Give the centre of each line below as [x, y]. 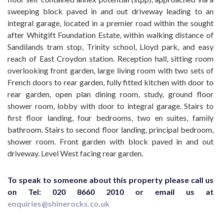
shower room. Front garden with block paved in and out [110, 141]
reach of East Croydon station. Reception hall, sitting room [110, 58]
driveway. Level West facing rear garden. [75, 153]
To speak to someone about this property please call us [110, 180]
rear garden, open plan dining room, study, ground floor [110, 94]
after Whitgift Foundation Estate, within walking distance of [110, 35]
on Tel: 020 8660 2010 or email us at [110, 192]
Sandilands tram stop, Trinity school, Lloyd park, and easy [110, 47]
